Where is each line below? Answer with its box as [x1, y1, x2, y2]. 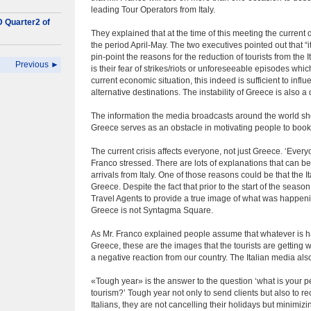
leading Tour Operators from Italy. [91, 5, 215, 15]
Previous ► [15, 60, 59, 69]
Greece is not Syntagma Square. [91, 205, 213, 215]
